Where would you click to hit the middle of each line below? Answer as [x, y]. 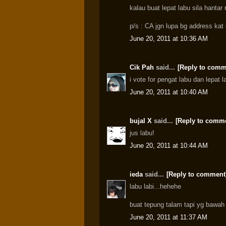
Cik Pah [142, 67]
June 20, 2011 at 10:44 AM [169, 145]
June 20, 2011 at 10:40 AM [169, 92]
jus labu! [142, 133]
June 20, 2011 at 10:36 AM [169, 38]
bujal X [141, 121]
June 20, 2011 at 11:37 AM [168, 217]
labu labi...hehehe [155, 186]
